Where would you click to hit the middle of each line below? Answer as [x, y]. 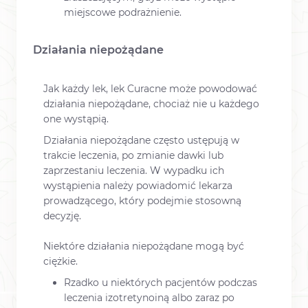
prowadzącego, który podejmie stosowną [142, 200]
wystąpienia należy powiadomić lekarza [138, 185]
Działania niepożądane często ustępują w [141, 140]
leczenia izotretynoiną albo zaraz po [149, 298]
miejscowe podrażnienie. [123, 12]
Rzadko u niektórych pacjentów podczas [161, 283]
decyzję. [62, 216]
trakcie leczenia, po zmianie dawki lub [133, 155]
